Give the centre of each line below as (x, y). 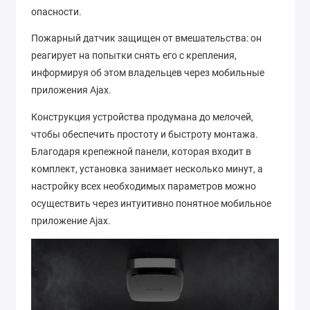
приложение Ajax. (71, 220)
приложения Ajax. (71, 90)
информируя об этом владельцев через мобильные (148, 73)
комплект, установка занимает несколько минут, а (147, 168)
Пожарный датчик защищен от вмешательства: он (146, 38)
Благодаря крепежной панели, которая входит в (141, 151)
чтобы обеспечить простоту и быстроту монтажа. (145, 134)
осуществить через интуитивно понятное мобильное (151, 203)
